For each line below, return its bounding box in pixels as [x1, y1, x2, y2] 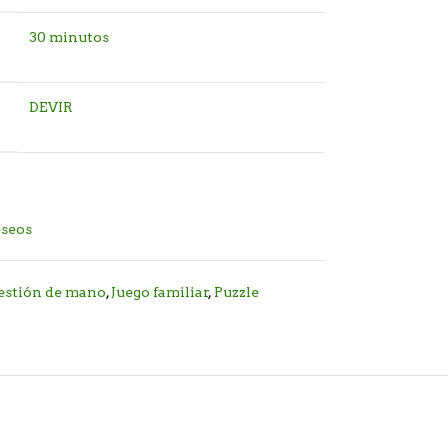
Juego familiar [111, 284, 210, 301]
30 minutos [29, 29, 110, 46]
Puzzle [214, 284, 260, 301]
